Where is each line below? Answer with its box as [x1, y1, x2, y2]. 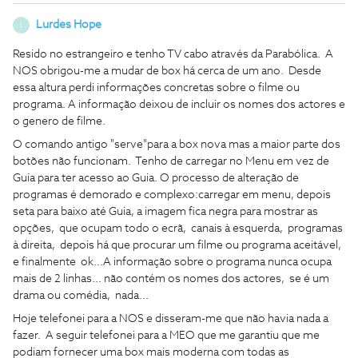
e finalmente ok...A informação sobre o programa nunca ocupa [13, 257, 332, 268]
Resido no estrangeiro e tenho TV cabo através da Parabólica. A [13, 49, 333, 60]
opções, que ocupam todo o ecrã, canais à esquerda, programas [13, 223, 343, 234]
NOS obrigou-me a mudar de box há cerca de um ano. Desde [13, 66, 321, 77]
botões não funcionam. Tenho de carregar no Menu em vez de [13, 156, 329, 167]
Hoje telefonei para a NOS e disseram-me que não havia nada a [13, 313, 328, 324]
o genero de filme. [13, 116, 105, 127]
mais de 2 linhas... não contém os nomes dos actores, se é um [13, 273, 329, 284]
